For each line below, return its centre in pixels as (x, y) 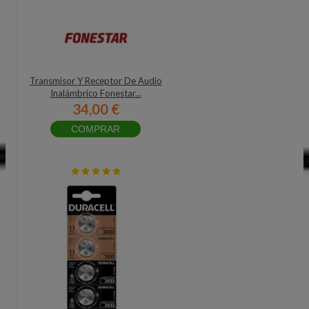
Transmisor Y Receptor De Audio (96, 81)
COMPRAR (96, 129)
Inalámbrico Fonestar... (96, 93)
